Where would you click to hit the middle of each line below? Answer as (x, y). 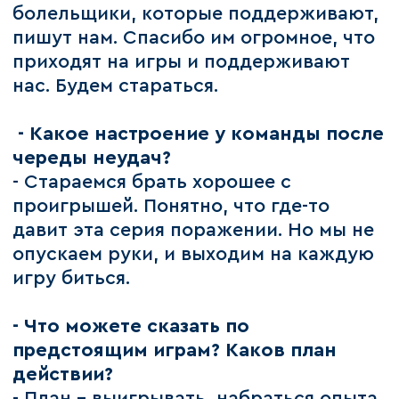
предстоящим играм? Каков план (175, 351)
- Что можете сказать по (131, 327)
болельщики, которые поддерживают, (196, 14)
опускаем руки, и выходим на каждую (194, 255)
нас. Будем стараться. (116, 86)
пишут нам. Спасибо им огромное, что (194, 38)
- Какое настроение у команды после (201, 134)
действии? (63, 375)
